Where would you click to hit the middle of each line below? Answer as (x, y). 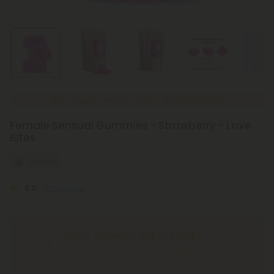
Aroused (42, 161)
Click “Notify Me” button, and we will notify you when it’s (155, 250)
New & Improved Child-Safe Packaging (141, 100)
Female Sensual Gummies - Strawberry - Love (131, 125)
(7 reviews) (64, 188)
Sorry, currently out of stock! (132, 236)
